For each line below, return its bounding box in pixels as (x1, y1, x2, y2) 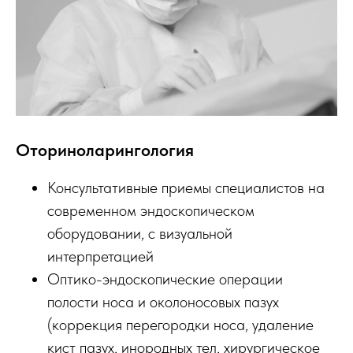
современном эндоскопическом (47, 201, 255, 221)
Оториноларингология (16, 139, 194, 161)
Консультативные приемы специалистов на (47, 178, 325, 198)
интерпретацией (47, 247, 154, 266)
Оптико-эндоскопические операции (47, 269, 283, 289)
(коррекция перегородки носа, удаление (47, 315, 314, 335)
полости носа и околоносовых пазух (47, 292, 279, 312)
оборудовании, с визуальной (47, 224, 232, 243)
